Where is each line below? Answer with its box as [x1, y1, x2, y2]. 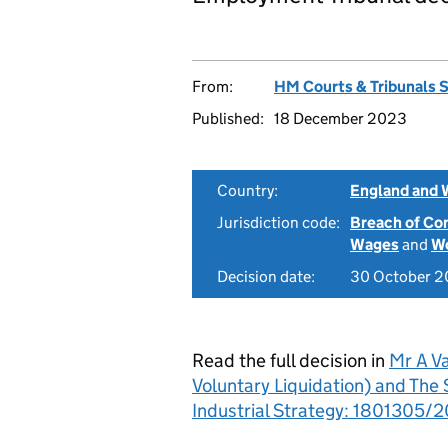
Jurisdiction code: [217, 213, 340, 232]
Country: [217, 181, 278, 200]
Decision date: [217, 267, 315, 286]
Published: [192, 109, 264, 128]
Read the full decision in [192, 349, 389, 372]
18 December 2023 [274, 109, 407, 128]
